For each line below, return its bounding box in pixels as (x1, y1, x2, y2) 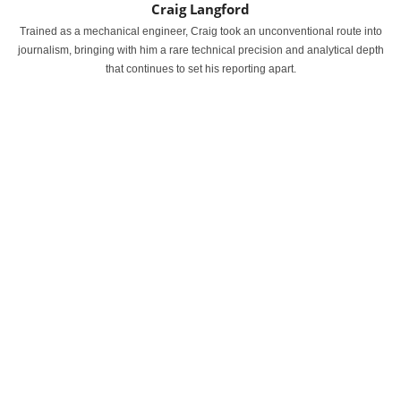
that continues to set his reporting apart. (105, 63, 296, 75)
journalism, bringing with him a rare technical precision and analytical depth (17, 44, 384, 56)
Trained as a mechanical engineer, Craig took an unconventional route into (19, 25, 382, 38)
